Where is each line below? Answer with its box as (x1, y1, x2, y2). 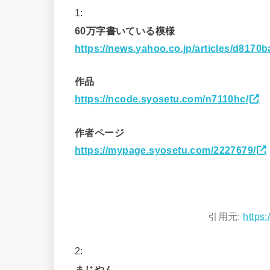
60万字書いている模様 (75, 25, 175, 37)
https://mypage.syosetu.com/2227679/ (75, 144, 256, 155)
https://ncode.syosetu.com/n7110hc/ (75, 93, 249, 105)
